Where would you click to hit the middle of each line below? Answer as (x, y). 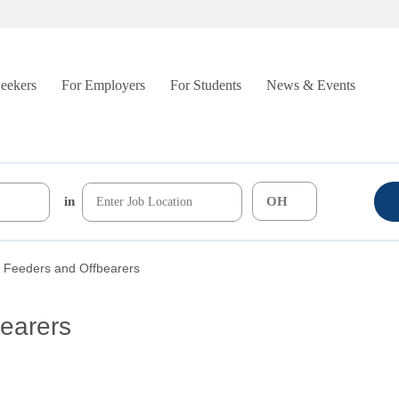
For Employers (103, 85)
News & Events (311, 85)
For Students (206, 85)
